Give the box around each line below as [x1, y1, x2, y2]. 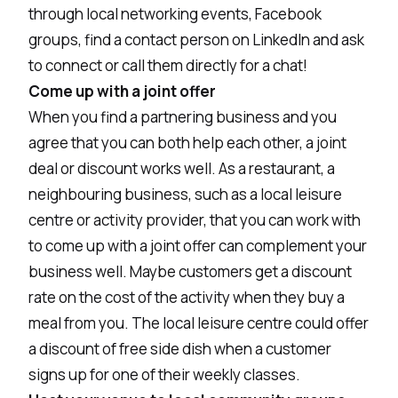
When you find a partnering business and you [28, 106, 337, 127]
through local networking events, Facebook [28, 3, 322, 24]
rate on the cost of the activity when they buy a [28, 286, 345, 307]
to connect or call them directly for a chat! [28, 54, 307, 76]
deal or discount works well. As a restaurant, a [28, 157, 335, 179]
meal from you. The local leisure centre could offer [28, 312, 369, 333]
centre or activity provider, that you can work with [28, 209, 361, 230]
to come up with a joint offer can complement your [28, 235, 367, 256]
